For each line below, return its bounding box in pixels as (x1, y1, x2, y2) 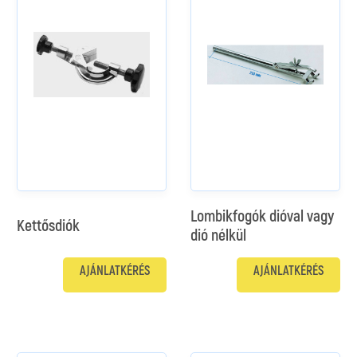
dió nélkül (190, 226, 246, 245)
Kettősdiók (17, 216, 80, 236)
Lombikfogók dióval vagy (190, 206, 334, 226)
